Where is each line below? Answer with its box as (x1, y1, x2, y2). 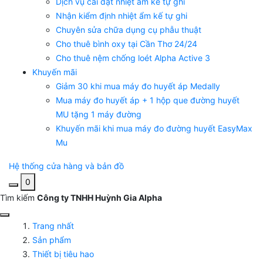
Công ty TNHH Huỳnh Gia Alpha (37, 193, 162, 203)
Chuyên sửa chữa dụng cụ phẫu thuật (56, 25, 201, 35)
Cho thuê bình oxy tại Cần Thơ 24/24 (56, 39, 197, 49)
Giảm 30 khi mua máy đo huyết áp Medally (56, 81, 220, 92)
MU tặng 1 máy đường (56, 109, 141, 120)
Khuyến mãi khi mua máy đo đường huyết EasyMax (56, 123, 252, 134)
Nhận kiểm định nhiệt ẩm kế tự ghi (56, 11, 187, 21)
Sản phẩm (32, 235, 71, 245)
